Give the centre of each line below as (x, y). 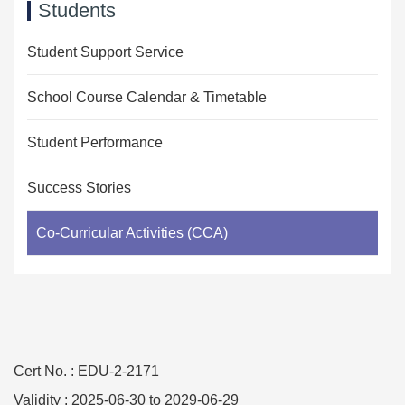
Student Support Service (105, 52)
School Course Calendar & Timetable (147, 98)
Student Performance (95, 143)
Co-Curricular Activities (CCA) (132, 233)
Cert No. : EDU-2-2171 (86, 372)
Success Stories (79, 188)
